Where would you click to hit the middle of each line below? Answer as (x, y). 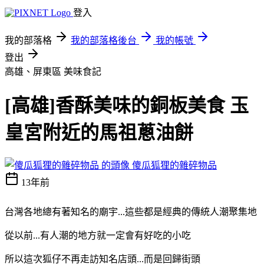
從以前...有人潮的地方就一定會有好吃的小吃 (98, 235)
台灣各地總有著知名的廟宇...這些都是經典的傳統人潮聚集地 (131, 212)
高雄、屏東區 (34, 72)
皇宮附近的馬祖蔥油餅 (99, 133)
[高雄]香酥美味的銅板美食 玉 (127, 106)
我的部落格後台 (104, 40)
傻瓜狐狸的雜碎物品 (174, 165)
